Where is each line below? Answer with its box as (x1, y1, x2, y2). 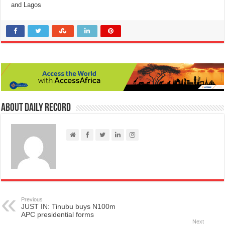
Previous (21, 196, 43, 203)
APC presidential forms (21, 210, 94, 219)
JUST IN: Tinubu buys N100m (21, 202, 116, 211)
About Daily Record (1, 102, 71, 115)
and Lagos (11, 1, 42, 9)
